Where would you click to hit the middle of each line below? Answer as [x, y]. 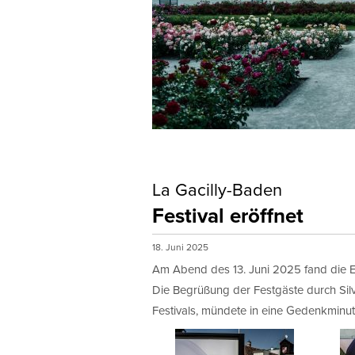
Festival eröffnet [228, 215]
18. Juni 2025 [181, 246]
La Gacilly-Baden [217, 189]
